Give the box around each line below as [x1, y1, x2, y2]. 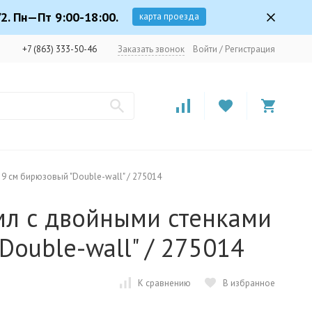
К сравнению [138, 276, 191, 289]
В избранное [223, 276, 275, 289]
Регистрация [225, 42, 275, 55]
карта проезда [139, 10, 199, 22]
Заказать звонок [118, 42, 185, 55]
